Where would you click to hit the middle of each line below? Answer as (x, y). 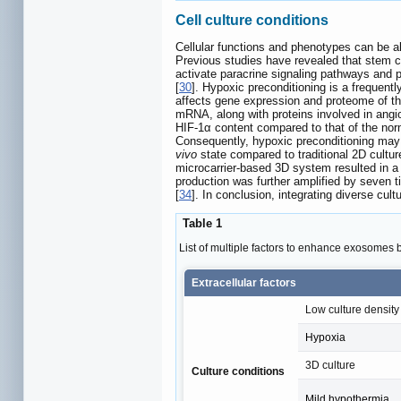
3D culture (330, 365)
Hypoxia (325, 337)
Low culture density (352, 309)
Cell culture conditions (252, 20)
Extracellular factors (244, 282)
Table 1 (200, 224)
